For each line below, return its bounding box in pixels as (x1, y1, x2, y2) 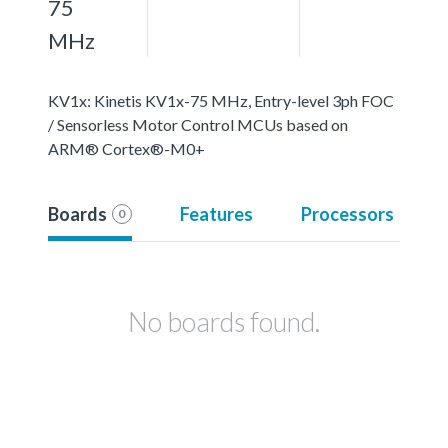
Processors (300, 202, 394, 225)
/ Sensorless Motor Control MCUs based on (48, 114, 348, 134)
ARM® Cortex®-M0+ (48, 138, 205, 158)
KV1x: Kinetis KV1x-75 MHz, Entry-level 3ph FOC (48, 90, 394, 110)
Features (179, 202, 253, 225)
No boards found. (128, 304, 320, 338)
